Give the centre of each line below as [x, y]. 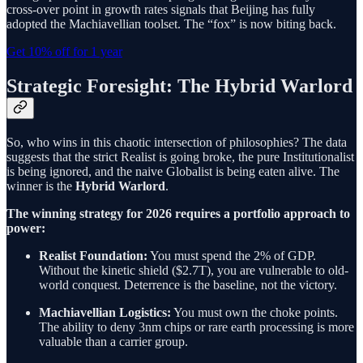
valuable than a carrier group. [113, 341]
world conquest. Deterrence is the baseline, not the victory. [188, 284]
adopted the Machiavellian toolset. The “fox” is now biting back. [171, 23]
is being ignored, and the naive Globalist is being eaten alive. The [173, 171]
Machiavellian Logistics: [105, 312]
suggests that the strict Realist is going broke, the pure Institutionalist [180, 156]
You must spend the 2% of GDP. [232, 255]
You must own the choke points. [254, 312]
